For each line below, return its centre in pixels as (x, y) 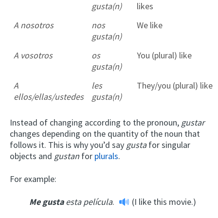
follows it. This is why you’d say (68, 145)
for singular (168, 145)
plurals (106, 156)
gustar (193, 122)
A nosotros (34, 25)
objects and (32, 156)
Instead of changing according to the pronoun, (95, 122)
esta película (88, 201)
